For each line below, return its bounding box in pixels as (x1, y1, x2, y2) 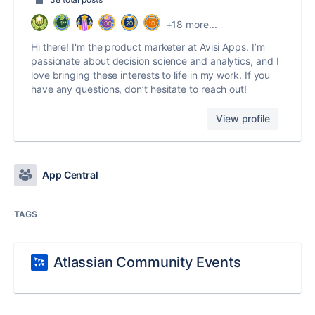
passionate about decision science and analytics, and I (31, 55, 279, 67)
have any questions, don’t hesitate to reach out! (31, 83, 247, 96)
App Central (42, 169, 99, 181)
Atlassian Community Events (53, 254, 241, 271)
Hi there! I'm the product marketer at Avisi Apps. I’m (31, 41, 265, 53)
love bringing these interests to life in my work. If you (31, 69, 271, 82)
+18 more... (165, 18, 217, 30)
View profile (216, 112, 270, 125)
